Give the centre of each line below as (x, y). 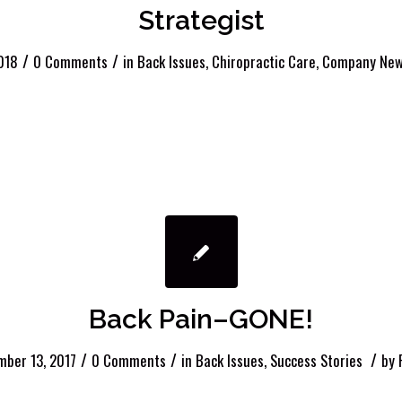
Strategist (201, 21)
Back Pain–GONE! (201, 319)
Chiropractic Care (263, 62)
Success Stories (316, 360)
